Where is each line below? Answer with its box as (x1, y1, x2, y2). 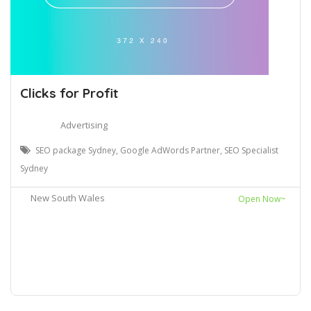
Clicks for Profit (20, 84, 118, 101)
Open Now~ (238, 192, 286, 205)
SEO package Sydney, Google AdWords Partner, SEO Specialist (35, 144, 278, 156)
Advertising (60, 118, 108, 131)
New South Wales (31, 191, 105, 204)
